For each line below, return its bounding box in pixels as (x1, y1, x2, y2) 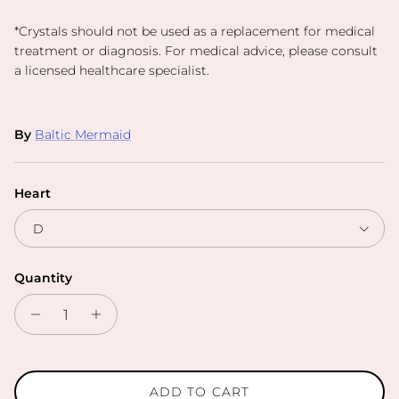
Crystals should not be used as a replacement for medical (19, 23, 375, 40)
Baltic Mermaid (35, 126, 131, 143)
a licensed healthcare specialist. (14, 62, 209, 79)
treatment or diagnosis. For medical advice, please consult (14, 43, 378, 60)
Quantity (14, 270, 72, 287)
